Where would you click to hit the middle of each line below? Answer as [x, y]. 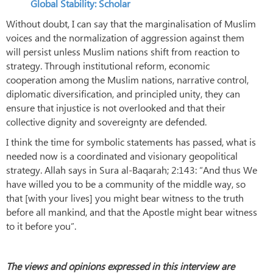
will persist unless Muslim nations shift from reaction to [123, 51]
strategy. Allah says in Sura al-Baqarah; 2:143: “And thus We [132, 169]
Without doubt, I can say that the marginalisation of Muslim [131, 23]
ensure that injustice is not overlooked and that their [116, 107]
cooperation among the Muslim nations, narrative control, [127, 79]
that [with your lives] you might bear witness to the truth [125, 197]
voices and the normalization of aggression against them [125, 37]
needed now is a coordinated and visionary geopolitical [122, 155]
